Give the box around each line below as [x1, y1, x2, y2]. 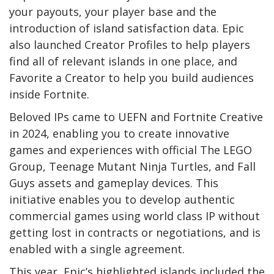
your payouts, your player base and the [9, 4, 217, 19]
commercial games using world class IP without [9, 208, 260, 223]
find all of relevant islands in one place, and [9, 53, 237, 68]
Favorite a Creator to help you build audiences [9, 70, 254, 85]
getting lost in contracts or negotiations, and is [9, 224, 261, 240]
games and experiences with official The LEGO [9, 142, 252, 157]
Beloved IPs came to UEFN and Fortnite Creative [9, 109, 263, 124]
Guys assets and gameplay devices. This [9, 175, 218, 190]
